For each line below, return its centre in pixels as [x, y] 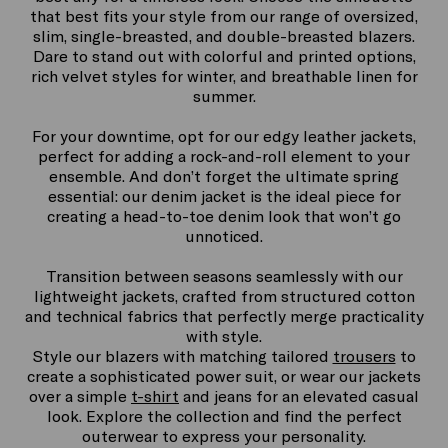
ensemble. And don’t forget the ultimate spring [224, 176]
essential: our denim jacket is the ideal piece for [224, 196]
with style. [224, 336]
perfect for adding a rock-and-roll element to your [224, 156]
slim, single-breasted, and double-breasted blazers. [224, 36]
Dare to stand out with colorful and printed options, [224, 56]
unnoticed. [224, 236]
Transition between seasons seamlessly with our [224, 276]
